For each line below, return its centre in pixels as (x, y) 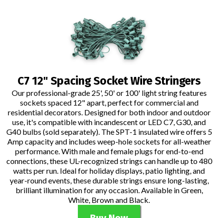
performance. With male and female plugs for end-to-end (109, 151)
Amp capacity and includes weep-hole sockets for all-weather (109, 142)
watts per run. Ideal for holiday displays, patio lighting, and (109, 171)
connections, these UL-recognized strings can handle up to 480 (109, 161)
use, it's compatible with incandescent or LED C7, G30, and (109, 122)
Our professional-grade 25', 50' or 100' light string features (109, 93)
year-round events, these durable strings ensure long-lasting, (109, 181)
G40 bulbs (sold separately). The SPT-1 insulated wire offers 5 (109, 132)
